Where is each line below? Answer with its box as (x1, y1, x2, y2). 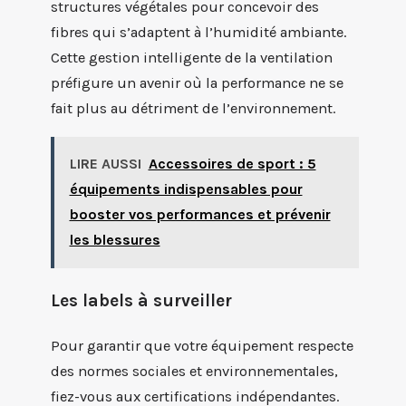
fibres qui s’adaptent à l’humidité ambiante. (51, 24, 346, 42)
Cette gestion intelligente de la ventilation (51, 49, 333, 67)
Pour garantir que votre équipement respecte (51, 337, 353, 355)
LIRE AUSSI (69, 155, 141, 173)
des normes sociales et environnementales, (51, 362, 338, 381)
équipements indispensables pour (69, 180, 303, 198)
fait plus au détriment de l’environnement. (51, 100, 335, 118)
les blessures (69, 231, 160, 249)
